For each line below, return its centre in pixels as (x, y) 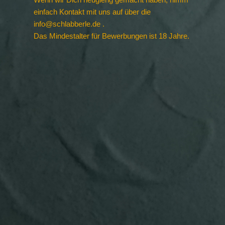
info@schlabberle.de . (69, 24)
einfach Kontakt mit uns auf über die (92, 12)
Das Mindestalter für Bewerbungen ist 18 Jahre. (111, 36)
